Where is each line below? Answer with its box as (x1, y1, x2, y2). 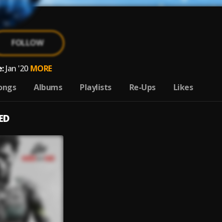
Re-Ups (129, 82, 156, 93)
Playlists (80, 82, 111, 93)
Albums (34, 82, 62, 93)
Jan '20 (5, 63, 28, 74)
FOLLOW (11, 37, 43, 48)
